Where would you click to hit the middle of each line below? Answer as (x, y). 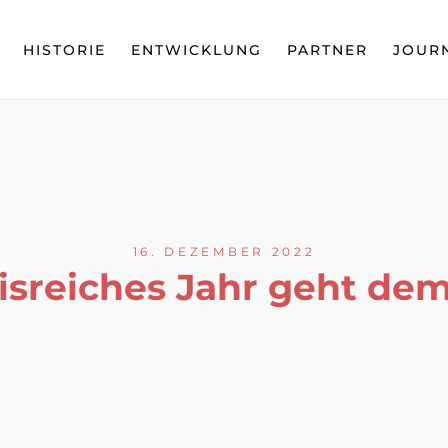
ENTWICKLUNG (196, 50)
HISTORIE (64, 50)
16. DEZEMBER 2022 (224, 251)
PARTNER (327, 50)
